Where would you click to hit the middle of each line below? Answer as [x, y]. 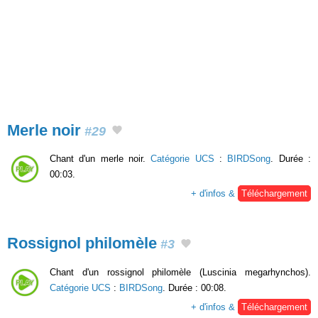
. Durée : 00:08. [194, 287]
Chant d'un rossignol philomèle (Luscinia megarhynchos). [180, 272]
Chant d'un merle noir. [100, 159]
